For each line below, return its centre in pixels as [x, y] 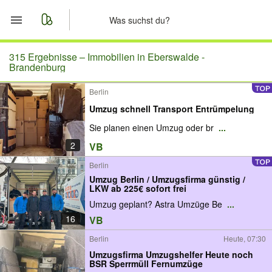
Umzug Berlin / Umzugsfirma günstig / [167, 179]
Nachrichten [68, 115]
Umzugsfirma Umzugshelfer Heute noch [171, 254]
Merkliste [60, 86]
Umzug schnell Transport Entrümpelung [172, 108]
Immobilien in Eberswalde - [146, 57]
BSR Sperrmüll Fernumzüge [146, 263]
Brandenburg [37, 67]
